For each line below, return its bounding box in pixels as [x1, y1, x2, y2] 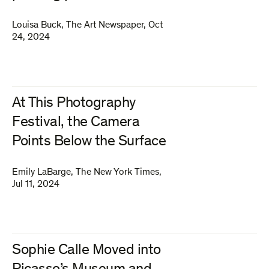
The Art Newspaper [66, 20, 144, 30]
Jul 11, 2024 [12, 180, 59, 189]
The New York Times [76, 168, 159, 177]
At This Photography [12, 96, 136, 111]
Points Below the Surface [12, 134, 166, 150]
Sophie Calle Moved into [12, 243, 161, 258]
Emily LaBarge [12, 168, 71, 177]
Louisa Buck [12, 20, 61, 30]
